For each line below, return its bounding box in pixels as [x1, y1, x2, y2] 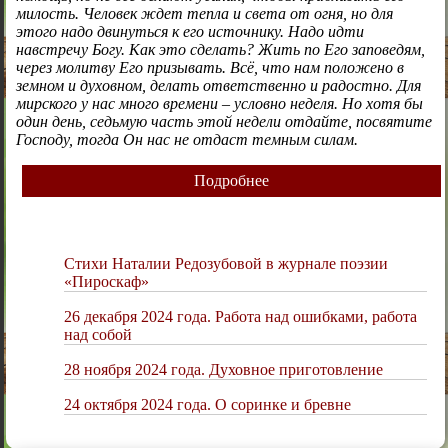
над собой [63, 325, 132, 343]
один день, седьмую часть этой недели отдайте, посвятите [15, 112, 432, 130]
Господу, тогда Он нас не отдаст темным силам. [15, 130, 358, 148]
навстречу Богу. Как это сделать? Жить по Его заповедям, [15, 40, 425, 58]
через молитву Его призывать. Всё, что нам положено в [15, 58, 404, 76]
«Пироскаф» [63, 272, 149, 290]
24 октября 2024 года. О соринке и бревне [63, 395, 351, 413]
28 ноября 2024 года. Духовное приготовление [63, 360, 383, 378]
